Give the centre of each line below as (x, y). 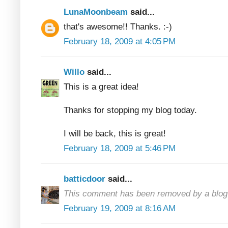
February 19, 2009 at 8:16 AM (120, 208)
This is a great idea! (101, 87)
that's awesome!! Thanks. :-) (118, 26)
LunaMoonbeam (97, 12)
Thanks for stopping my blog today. (130, 110)
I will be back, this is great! (115, 133)
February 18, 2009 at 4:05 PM (120, 41)
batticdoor (86, 179)
